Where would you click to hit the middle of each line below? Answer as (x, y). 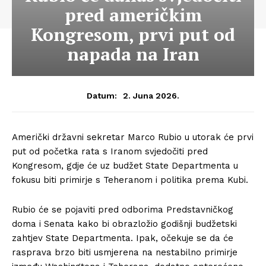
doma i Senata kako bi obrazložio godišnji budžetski (124, 224)
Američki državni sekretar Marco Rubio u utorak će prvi (133, 137)
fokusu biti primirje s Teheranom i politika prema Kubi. (130, 180)
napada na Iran (133, 54)
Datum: (102, 96)
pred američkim (133, 15)
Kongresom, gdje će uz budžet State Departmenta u (125, 166)
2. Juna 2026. (151, 95)
